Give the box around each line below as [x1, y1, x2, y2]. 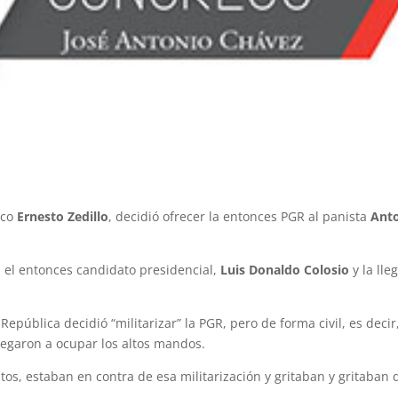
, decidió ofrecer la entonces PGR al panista [108, 208, 371, 225]
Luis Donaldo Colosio [220, 261, 350, 278]
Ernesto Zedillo [17, 208, 109, 225]
